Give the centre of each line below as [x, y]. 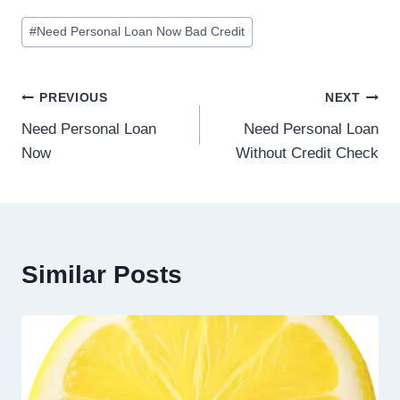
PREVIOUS [74, 98]
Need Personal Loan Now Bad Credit [141, 32]
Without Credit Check [307, 153]
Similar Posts [102, 274]
